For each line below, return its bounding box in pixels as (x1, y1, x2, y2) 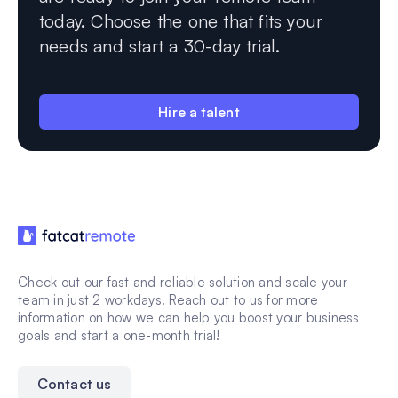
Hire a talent (158, 103, 240, 122)
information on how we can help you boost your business (18, 308, 360, 326)
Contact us (37, 374, 111, 393)
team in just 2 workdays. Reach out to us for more (18, 291, 319, 308)
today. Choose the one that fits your (39, 10, 323, 33)
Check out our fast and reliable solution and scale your (18, 273, 347, 291)
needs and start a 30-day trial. (39, 35, 281, 58)
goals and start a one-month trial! (18, 326, 220, 344)
